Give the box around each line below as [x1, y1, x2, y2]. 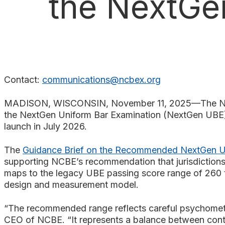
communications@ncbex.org [42, 74, 161, 85]
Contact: [4, 74, 42, 85]
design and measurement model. [4, 179, 139, 190]
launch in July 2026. [4, 121, 87, 132]
